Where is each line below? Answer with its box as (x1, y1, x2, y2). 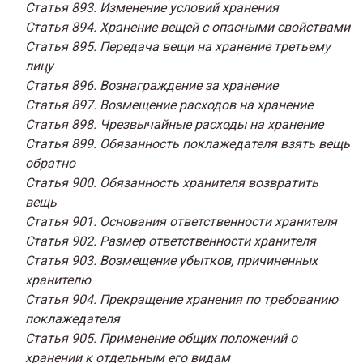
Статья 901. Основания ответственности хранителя (25, 213, 337, 229)
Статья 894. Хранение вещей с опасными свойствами (25, 19, 350, 35)
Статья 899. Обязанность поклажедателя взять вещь (25, 135, 350, 152)
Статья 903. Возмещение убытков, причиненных (25, 252, 318, 268)
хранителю (25, 271, 91, 288)
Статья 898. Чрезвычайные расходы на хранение (25, 116, 323, 132)
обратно (25, 155, 75, 171)
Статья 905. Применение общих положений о (25, 330, 297, 346)
